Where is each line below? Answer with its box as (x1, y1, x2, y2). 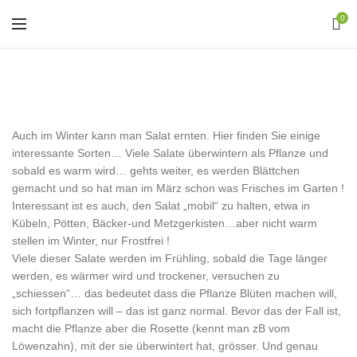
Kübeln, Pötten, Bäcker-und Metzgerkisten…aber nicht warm (12, 217, 317, 229)
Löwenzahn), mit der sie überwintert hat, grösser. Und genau (12, 339, 318, 352)
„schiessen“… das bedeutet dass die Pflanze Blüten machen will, (12, 287, 337, 300)
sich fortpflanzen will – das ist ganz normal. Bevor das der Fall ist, (12, 304, 341, 317)
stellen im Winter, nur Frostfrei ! (12, 234, 170, 247)
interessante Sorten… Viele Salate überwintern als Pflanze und (12, 147, 328, 159)
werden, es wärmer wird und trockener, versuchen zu (12, 269, 280, 282)
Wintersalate (93, 61, 264, 94)
